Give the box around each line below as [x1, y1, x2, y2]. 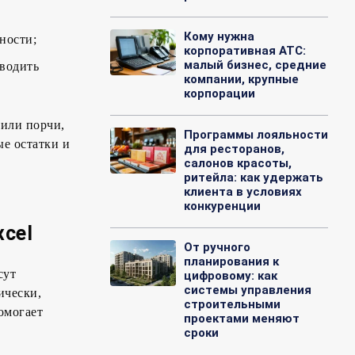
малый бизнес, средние [183, 58, 326, 73]
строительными [183, 297, 281, 312]
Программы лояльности [183, 128, 328, 143]
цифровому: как [183, 269, 277, 284]
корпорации [183, 86, 255, 101]
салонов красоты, [183, 156, 292, 171]
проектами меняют [183, 311, 300, 326]
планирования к [183, 254, 279, 269]
